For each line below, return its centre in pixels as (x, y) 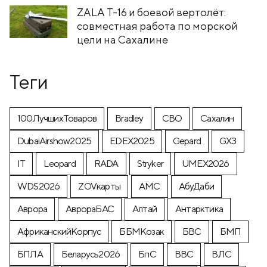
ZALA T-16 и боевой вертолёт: (151, 12)
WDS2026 (39, 186)
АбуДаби (196, 186)
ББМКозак (142, 231)
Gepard (187, 141)
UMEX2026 (206, 163)
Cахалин (217, 118)
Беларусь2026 (91, 254)
